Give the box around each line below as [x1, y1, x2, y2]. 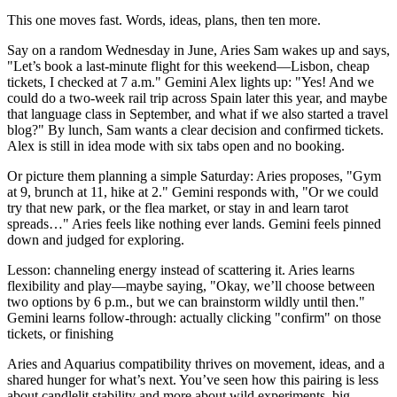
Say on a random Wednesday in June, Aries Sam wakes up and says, [7, 42, 390, 58]
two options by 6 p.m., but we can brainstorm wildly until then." [7, 293, 365, 309]
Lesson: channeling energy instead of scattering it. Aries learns [7, 261, 354, 277]
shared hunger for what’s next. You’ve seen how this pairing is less [7, 371, 378, 387]
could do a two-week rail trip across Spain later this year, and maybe [7, 90, 387, 105]
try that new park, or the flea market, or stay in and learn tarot [7, 199, 348, 215]
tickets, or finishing [7, 325, 113, 341]
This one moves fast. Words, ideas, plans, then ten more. [7, 12, 321, 27]
